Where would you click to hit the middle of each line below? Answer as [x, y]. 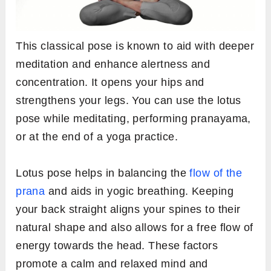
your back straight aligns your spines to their [128, 210]
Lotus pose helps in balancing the [103, 173]
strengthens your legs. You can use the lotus [129, 101]
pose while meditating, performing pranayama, [133, 119]
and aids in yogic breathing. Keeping [139, 191]
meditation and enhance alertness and [113, 64]
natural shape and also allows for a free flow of [135, 228]
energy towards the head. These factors [117, 246]
